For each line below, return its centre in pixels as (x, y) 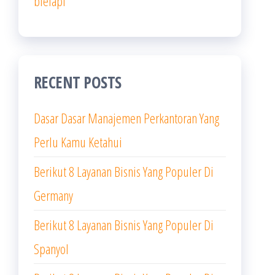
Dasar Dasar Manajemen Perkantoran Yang (126, 118)
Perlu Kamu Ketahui (78, 142)
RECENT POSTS (78, 82)
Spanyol (51, 249)
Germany (53, 195)
